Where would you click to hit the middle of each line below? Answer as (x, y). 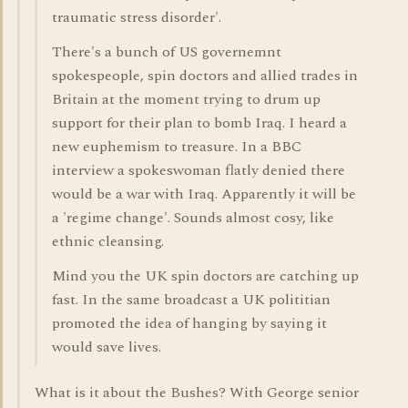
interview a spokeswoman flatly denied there (199, 170)
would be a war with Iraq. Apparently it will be (204, 194)
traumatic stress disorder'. (137, 17)
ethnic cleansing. (108, 241)
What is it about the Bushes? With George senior (197, 393)
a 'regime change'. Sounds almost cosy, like (193, 218)
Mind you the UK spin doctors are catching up (205, 276)
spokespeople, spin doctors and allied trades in (205, 76)
